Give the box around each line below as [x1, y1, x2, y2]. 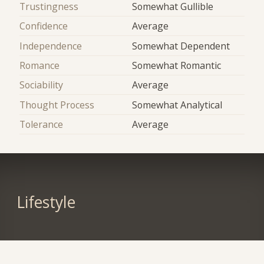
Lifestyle [16, 191, 75, 213]
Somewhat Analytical [132, 98, 222, 111]
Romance [19, 58, 60, 72]
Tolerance [19, 117, 64, 131]
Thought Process [19, 98, 95, 111]
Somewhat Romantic [132, 58, 221, 72]
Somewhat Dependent [132, 39, 230, 52]
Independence [19, 39, 82, 52]
